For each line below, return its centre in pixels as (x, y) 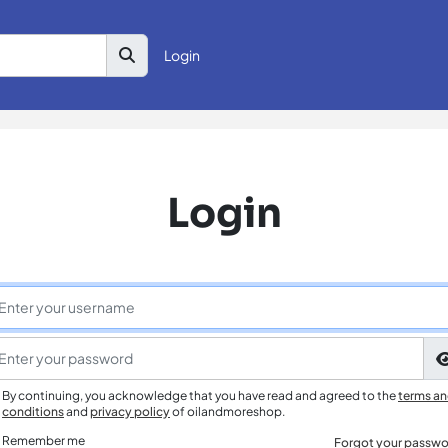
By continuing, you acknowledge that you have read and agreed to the (200, 395)
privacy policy (130, 411)
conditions (33, 411)
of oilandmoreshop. (227, 411)
